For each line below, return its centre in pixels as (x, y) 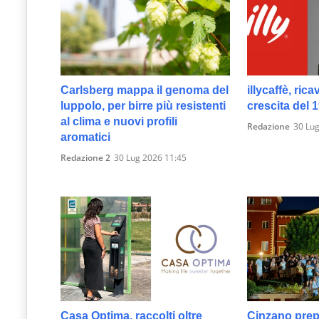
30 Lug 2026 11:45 (150, 158)
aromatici (85, 137)
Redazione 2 (85, 158)
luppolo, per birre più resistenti (143, 106)
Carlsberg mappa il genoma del (145, 90)
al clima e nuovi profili (119, 122)
